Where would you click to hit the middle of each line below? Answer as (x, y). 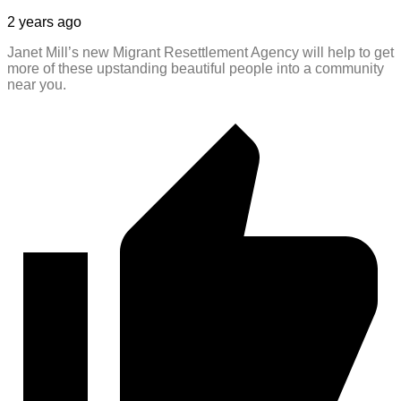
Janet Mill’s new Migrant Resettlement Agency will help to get (200, 52)
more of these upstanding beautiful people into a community (196, 68)
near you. (37, 84)
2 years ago (44, 21)
